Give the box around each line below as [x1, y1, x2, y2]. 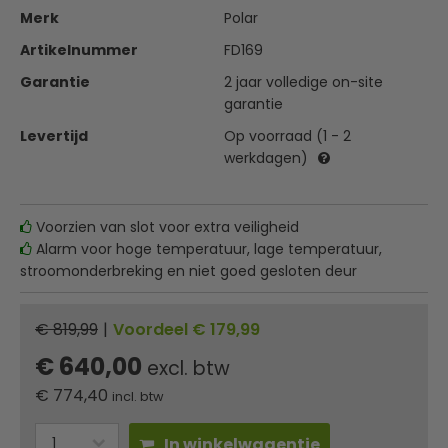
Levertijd [20, 126, 88, 147]
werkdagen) [224, 148, 308, 169]
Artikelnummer [20, 40, 138, 61]
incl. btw [112, 388, 164, 406]
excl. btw [147, 355, 230, 383]
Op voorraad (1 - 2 [224, 126, 351, 147]
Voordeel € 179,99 [113, 318, 260, 342]
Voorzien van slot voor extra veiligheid [32, 217, 299, 238]
